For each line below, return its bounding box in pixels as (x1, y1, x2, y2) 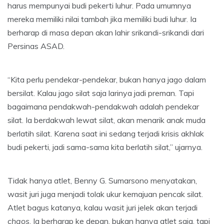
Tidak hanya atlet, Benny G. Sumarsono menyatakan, (7, 175, 197, 185)
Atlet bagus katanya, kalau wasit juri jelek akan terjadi (7, 202, 197, 212)
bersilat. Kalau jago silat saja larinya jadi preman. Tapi (7, 87, 194, 98)
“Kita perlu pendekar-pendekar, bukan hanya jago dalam (7, 74, 206, 84)
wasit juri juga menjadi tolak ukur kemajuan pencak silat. (7, 188, 203, 199)
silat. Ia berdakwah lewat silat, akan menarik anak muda (7, 114, 205, 125)
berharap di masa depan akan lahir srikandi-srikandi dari (7, 27, 204, 37)
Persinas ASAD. (7, 40, 64, 51)
